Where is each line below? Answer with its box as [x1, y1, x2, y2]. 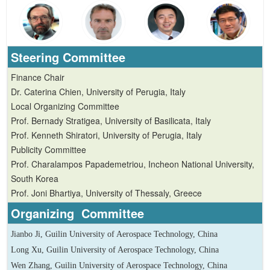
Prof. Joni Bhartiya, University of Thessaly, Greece [11, 187, 202, 199]
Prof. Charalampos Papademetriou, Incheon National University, [11, 158, 254, 171]
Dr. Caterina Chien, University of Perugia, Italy [11, 86, 186, 98]
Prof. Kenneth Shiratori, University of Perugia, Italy [11, 129, 202, 142]
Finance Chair [11, 71, 64, 84]
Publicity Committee [11, 143, 86, 156]
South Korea [11, 172, 58, 185]
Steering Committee [11, 48, 125, 66]
